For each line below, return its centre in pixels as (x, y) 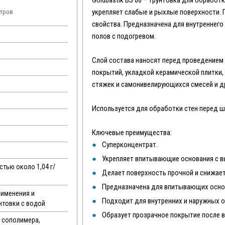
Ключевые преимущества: (132, 133)
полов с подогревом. (124, 36)
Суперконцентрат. (130, 145)
